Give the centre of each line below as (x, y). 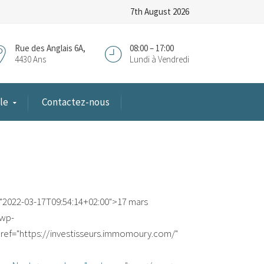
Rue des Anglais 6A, (50, 48)
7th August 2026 (160, 11)
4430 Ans (30, 59)
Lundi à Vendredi (159, 59)
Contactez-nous (76, 102)
